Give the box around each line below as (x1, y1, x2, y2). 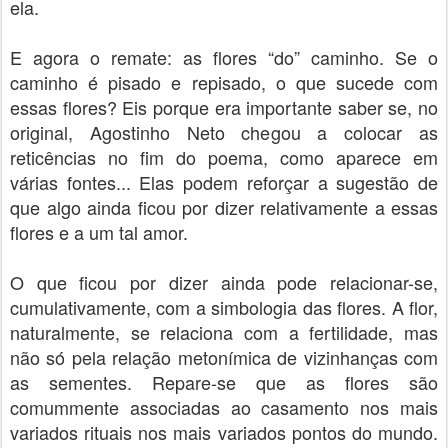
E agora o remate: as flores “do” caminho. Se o (10, 44, 438, 70)
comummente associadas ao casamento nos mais (10, 394, 438, 420)
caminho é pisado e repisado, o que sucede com (10, 69, 438, 95)
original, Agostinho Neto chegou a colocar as (10, 119, 438, 145)
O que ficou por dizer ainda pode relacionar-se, (10, 269, 438, 295)
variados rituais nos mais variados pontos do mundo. (10, 419, 438, 445)
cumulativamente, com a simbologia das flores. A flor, (10, 294, 438, 320)
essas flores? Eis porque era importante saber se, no (10, 94, 438, 120)
